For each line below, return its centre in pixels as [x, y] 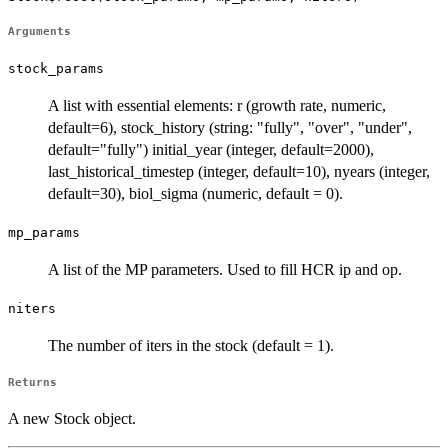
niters [32, 309]
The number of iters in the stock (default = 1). [191, 346]
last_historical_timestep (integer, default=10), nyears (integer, [239, 172]
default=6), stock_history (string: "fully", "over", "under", [230, 128]
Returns [32, 383]
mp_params [44, 233]
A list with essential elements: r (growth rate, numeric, [217, 106]
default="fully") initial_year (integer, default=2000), [211, 150]
